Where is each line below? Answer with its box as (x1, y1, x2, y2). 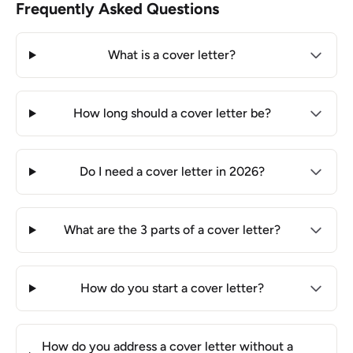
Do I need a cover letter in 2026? (79, 164, 265, 179)
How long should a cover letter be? (72, 106, 271, 121)
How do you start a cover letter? (80, 281, 264, 295)
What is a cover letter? (108, 47, 236, 62)
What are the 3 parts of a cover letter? (63, 222, 281, 237)
